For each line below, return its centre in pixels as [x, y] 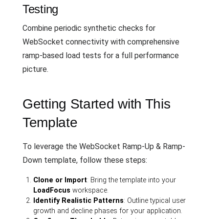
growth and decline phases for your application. [108, 211]
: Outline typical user [155, 200]
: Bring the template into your [132, 180]
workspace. [90, 190]
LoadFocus [52, 190]
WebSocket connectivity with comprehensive [101, 42]
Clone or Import [60, 180]
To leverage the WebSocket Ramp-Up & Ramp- [104, 146]
